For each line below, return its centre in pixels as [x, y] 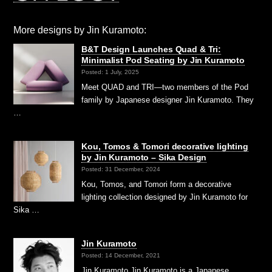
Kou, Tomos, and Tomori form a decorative [157, 184]
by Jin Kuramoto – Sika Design [144, 157]
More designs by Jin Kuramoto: [80, 30]
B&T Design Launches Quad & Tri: [151, 49]
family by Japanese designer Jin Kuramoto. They [168, 100]
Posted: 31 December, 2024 [121, 169]
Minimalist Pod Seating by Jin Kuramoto [163, 60]
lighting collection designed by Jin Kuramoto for [165, 197]
